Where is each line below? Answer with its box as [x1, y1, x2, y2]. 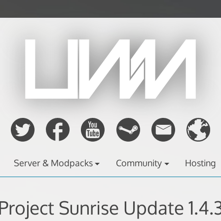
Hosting [185, 157, 216, 169]
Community [116, 157, 162, 169]
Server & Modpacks [14, 157, 93, 169]
